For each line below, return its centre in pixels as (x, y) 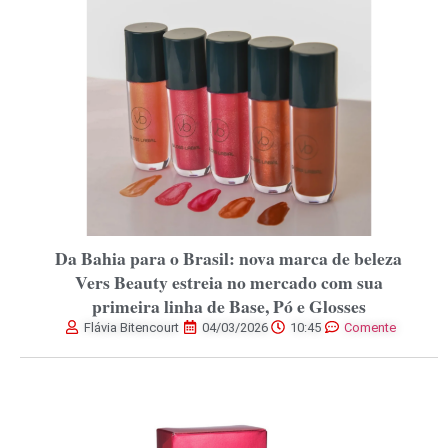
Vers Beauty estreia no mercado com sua (228, 281)
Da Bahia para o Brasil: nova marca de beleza (229, 257)
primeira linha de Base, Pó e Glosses (228, 305)
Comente (369, 327)
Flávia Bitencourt (132, 327)
